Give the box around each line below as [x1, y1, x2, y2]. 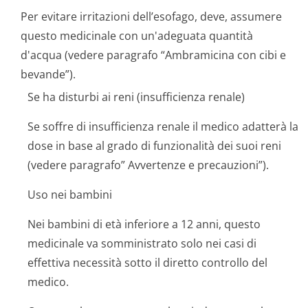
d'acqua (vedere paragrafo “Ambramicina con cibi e [21, 47, 286, 63]
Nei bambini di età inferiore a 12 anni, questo [27, 217, 261, 232]
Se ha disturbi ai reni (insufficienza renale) [27, 89, 245, 104]
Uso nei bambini [27, 187, 112, 202]
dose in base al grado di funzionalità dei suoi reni [27, 138, 281, 153]
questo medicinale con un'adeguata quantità [21, 28, 253, 43]
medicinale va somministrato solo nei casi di [27, 236, 256, 251]
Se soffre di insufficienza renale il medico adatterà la [27, 119, 298, 134]
